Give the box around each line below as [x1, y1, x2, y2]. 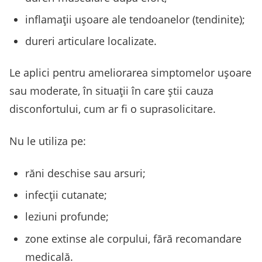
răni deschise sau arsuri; [25, 166, 146, 180]
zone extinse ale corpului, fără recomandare [25, 231, 242, 246]
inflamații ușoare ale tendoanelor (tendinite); [25, 12, 245, 27]
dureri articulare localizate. [25, 34, 157, 49]
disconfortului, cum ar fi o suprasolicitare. [9, 101, 216, 116]
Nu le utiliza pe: [9, 133, 86, 148]
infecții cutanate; [25, 188, 107, 202]
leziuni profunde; [25, 209, 109, 224]
